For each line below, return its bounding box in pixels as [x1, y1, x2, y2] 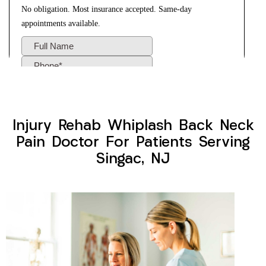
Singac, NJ [96, 152, 170, 167]
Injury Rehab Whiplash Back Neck [12, 119, 254, 134]
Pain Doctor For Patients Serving [16, 135, 250, 151]
